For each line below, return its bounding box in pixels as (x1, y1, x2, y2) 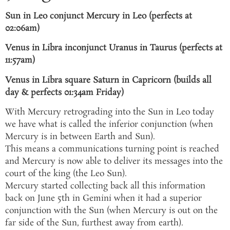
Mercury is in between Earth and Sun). (5, 131, 155, 143)
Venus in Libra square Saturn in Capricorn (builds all (5, 74, 212, 86)
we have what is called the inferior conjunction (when (5, 119, 213, 131)
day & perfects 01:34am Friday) (5, 86, 124, 99)
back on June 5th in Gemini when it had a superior (5, 193, 202, 205)
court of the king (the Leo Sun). (5, 168, 127, 180)
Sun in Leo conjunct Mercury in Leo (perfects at (5, 10, 192, 23)
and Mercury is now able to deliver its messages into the (5, 156, 223, 168)
